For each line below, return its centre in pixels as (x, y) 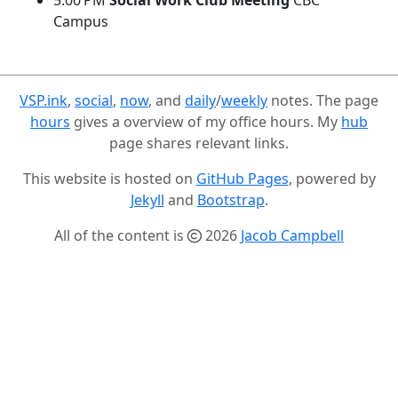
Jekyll (147, 200)
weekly (244, 100)
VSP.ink (44, 100)
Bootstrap (231, 200)
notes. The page (323, 100)
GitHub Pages (242, 179)
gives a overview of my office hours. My (206, 122)
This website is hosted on (109, 179)
